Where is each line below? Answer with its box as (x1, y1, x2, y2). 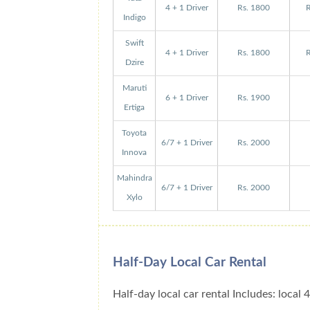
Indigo (122, 14, 146, 22)
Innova (122, 149, 147, 157)
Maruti (122, 84, 147, 93)
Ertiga (124, 104, 145, 112)
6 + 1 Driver (165, 94, 208, 102)
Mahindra (116, 174, 152, 183)
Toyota (122, 129, 147, 138)
